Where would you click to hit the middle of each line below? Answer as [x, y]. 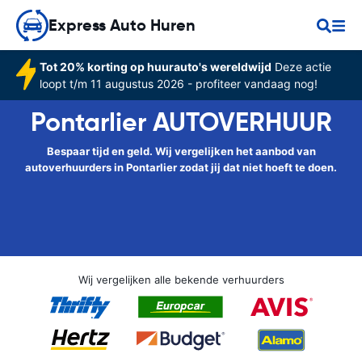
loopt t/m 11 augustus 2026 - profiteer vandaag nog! [178, 84]
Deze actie [301, 67]
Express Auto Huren [122, 25]
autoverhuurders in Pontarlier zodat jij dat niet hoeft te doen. [181, 167]
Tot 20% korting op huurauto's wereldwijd [155, 67]
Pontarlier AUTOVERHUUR [181, 122]
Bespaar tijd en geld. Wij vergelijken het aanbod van [181, 151]
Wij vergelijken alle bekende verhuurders [181, 280]
